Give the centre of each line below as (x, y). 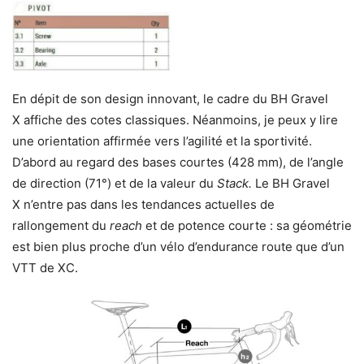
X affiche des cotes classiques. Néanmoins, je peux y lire (175, 120)
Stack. (234, 184)
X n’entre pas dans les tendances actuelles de (143, 205)
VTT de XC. (45, 268)
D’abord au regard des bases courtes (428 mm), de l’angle (178, 162)
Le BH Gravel (292, 184)
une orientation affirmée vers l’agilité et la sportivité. (162, 141)
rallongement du (61, 226)
